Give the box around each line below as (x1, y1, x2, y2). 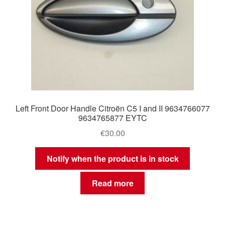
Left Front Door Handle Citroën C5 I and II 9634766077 (15, 102, 210, 114)
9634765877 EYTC (78, 111, 147, 124)
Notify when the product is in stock (46, 153, 179, 165)
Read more (91, 177, 134, 189)
